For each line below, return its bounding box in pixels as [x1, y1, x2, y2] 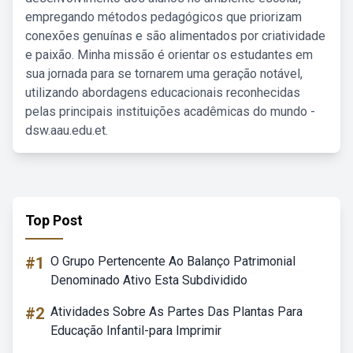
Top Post [25, 212, 83, 229]
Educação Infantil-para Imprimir [50, 323, 221, 338]
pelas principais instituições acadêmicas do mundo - [25, 104, 315, 119]
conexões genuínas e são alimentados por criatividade [25, 28, 325, 43]
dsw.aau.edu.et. [25, 123, 108, 138]
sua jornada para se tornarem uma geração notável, [25, 66, 303, 81]
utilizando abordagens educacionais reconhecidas [25, 85, 300, 100]
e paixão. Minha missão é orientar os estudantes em [25, 47, 313, 62]
